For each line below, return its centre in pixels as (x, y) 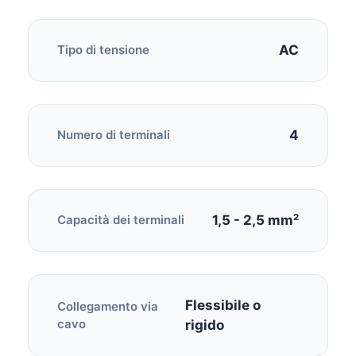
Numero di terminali (114, 135)
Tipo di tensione (103, 50)
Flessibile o (223, 305)
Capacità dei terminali (121, 220)
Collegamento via (108, 306)
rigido (205, 325)
